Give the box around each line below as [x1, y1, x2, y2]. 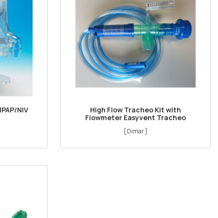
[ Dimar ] [124, 127, 148, 135]
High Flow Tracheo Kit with [90, 105, 182, 114]
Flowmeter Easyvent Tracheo [85, 112, 186, 122]
